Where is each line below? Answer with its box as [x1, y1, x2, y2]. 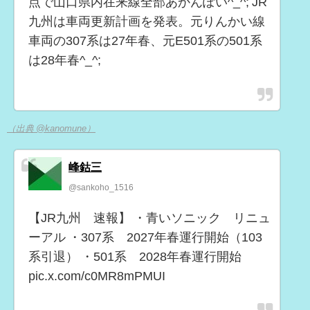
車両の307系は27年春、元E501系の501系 [28, 35, 262, 48]
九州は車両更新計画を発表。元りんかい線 [28, 15, 265, 28]
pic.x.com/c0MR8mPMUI [28, 269, 165, 282]
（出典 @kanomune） [7, 123, 95, 133]
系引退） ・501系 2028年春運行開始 [28, 250, 241, 263]
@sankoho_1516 [69, 183, 134, 192]
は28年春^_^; [28, 54, 101, 67]
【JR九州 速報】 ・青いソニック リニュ [28, 211, 271, 224]
